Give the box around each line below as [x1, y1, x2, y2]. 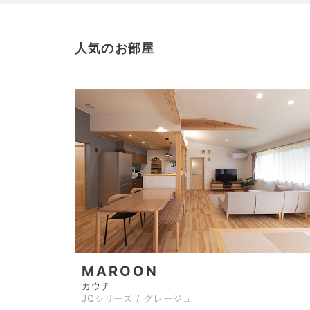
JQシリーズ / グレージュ [81, 293, 192, 304]
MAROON [81, 263, 158, 280]
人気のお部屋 [74, 41, 155, 55]
